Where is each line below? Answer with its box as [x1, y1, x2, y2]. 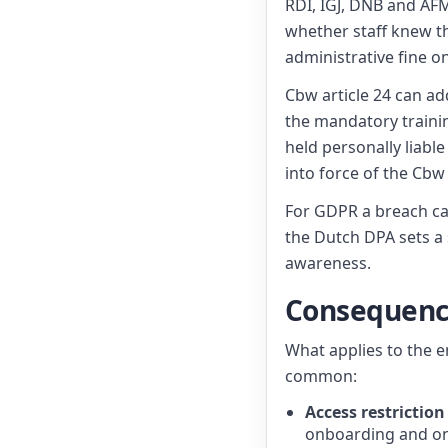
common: [285, 365, 357, 387]
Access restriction [305, 401, 445, 423]
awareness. [285, 252, 371, 274]
